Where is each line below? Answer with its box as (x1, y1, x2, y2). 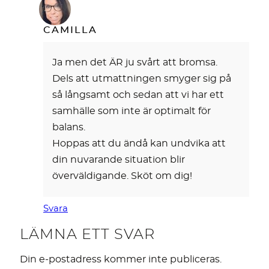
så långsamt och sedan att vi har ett (52, 89, 225, 100)
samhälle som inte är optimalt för (52, 106, 211, 116)
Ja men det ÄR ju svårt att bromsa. (52, 57, 218, 67)
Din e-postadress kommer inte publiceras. (20, 254, 222, 264)
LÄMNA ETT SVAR (20, 227, 155, 242)
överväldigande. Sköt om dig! (52, 171, 193, 181)
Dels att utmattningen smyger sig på (52, 73, 232, 83)
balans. (52, 122, 86, 132)
